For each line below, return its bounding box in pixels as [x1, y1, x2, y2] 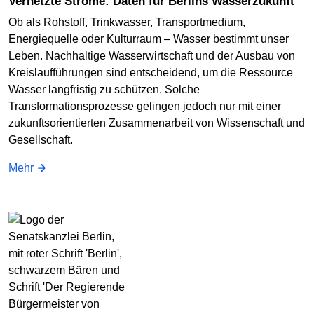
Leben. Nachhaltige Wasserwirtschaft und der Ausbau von [8, 49, 295, 62]
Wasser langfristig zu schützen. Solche [8, 83, 200, 95]
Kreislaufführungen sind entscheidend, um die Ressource [8, 66, 293, 78]
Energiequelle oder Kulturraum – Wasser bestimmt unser [8, 32, 289, 45]
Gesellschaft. [8, 133, 73, 146]
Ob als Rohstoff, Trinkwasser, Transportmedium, [8, 15, 245, 28]
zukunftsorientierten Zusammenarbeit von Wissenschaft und [8, 116, 305, 129]
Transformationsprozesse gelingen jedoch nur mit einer [8, 100, 281, 112]
